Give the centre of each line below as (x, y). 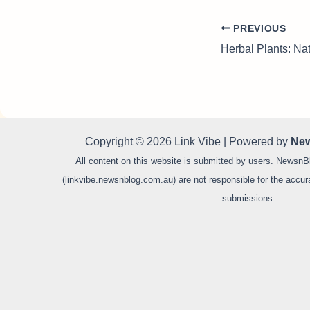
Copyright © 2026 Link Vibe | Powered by (188, 141)
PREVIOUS (258, 28)
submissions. (249, 198)
